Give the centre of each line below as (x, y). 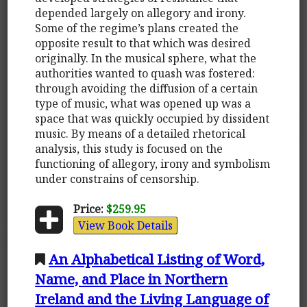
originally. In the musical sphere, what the (146, 58)
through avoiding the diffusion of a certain (147, 88)
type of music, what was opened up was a (143, 103)
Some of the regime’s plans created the (137, 28)
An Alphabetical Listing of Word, (157, 259)
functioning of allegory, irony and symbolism (153, 163)
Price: (88, 209)
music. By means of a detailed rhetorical (140, 133)
